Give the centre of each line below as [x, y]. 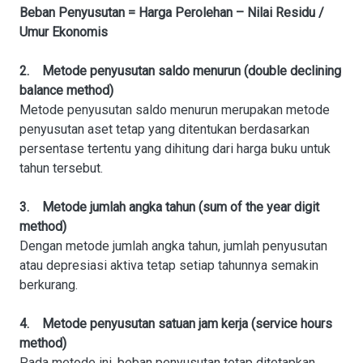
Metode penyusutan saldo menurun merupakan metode [175, 110]
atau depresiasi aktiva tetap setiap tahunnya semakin [169, 265]
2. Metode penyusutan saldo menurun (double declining [180, 71]
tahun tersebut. [61, 168]
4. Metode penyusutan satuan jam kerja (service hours [176, 324]
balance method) [66, 90]
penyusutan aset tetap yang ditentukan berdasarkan [164, 129]
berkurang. [49, 285]
